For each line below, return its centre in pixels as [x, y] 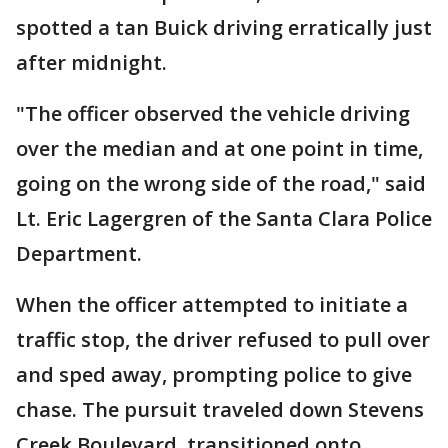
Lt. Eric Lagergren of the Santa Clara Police [224, 218]
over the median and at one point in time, [219, 148]
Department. [79, 253]
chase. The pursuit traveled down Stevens [220, 409]
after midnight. [91, 62]
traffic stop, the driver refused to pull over [223, 339]
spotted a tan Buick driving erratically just [224, 27]
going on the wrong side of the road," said [221, 183]
